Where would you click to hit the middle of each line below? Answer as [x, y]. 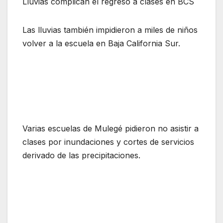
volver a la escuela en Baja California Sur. [101, 44]
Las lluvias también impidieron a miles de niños [110, 30]
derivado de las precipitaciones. [81, 156]
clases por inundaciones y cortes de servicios [108, 142]
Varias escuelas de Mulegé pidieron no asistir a [111, 129]
